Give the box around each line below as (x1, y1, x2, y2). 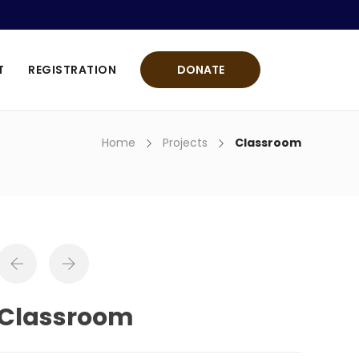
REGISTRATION (28, 62, 116, 78)
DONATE (176, 62, 224, 78)
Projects (163, 135, 208, 151)
